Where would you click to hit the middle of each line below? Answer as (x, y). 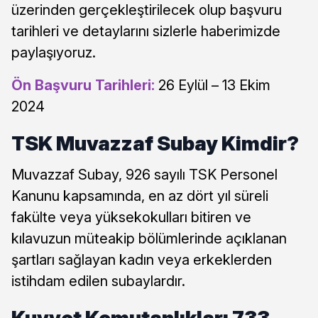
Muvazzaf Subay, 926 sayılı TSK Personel (144, 175)
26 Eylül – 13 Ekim (213, 86)
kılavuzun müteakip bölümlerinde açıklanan (149, 239)
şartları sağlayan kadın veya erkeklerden (142, 260)
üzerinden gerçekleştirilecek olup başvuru (147, 10)
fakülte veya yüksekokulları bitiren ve (131, 218)
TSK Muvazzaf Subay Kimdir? (155, 144)
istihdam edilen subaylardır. (98, 281)
